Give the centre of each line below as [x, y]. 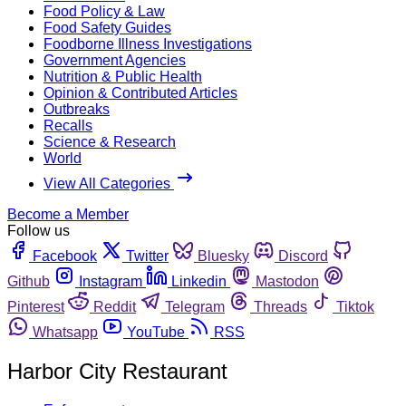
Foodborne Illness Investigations [148, 43]
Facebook [65, 256]
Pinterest [36, 306]
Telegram [195, 306]
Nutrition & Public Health [123, 76]
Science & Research [110, 141]
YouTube [156, 332]
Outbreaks [77, 109]
